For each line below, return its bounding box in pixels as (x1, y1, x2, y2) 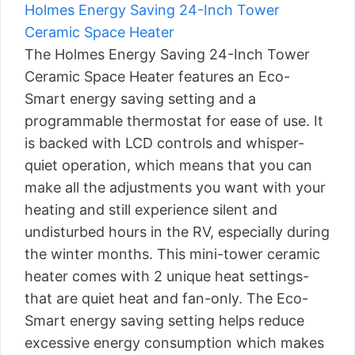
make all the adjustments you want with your (25, 179, 326, 196)
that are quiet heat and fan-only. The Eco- (25, 290, 308, 307)
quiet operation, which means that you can (25, 157, 312, 174)
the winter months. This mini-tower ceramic (25, 246, 320, 262)
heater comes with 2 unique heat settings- (25, 268, 309, 284)
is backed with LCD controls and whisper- (25, 135, 304, 151)
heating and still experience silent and (25, 201, 277, 218)
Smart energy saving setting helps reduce (25, 312, 304, 329)
